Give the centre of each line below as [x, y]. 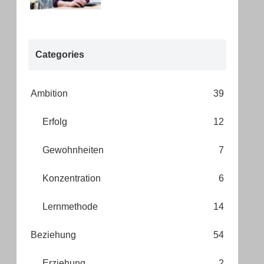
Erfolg [55, 121]
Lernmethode [70, 206]
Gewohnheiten [73, 150]
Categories [60, 54]
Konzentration [72, 178]
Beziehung [53, 235]
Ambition [49, 93]
